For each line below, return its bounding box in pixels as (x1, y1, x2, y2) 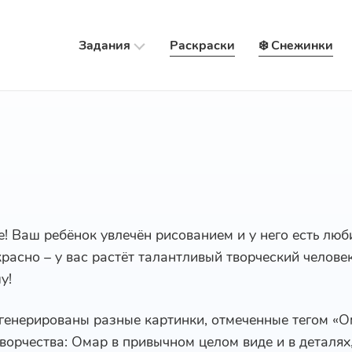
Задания (78, 36, 130, 54)
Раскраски (169, 36, 235, 54)
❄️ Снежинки (258, 36, 333, 54)
